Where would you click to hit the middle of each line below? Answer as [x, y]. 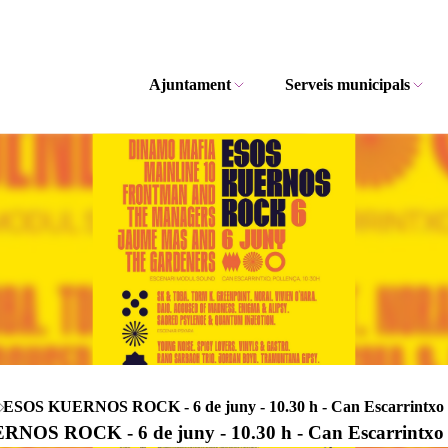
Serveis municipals [348, 84]
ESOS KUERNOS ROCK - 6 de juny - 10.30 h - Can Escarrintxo [223, 406]
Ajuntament [189, 84]
